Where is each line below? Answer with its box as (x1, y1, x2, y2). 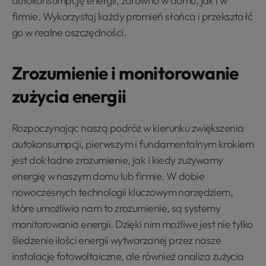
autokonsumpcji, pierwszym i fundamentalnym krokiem (12, 137, 254, 151)
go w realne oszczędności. (12, 26, 126, 39)
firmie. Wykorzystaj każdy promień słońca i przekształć (12, 9, 253, 23)
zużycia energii (12, 85, 126, 107)
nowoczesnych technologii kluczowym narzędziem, (12, 185, 233, 199)
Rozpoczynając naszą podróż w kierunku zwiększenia (12, 121, 244, 135)
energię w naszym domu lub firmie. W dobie (12, 169, 205, 183)
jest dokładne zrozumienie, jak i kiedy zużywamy (12, 153, 223, 167)
